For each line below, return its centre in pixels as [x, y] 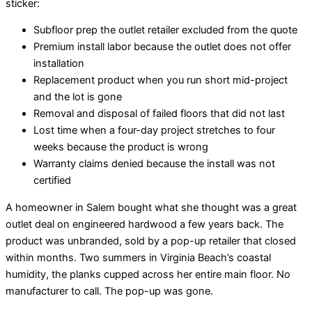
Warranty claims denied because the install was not [154, 164]
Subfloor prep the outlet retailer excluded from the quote [165, 30]
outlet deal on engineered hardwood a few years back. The [145, 224]
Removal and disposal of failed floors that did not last [159, 114]
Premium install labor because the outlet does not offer [162, 47]
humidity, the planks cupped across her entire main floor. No [148, 274]
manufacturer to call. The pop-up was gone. [109, 291]
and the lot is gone [78, 97]
